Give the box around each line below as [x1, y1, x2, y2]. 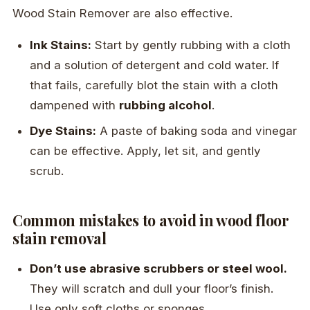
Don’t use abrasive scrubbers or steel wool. [30, 262, 288, 276]
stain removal [12, 228, 107, 248]
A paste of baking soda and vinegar [96, 124, 298, 138]
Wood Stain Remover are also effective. [12, 6, 232, 20]
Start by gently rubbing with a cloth [91, 37, 291, 52]
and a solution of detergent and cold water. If [30, 57, 280, 72]
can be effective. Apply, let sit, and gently [30, 144, 262, 158]
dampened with [30, 98, 120, 112]
